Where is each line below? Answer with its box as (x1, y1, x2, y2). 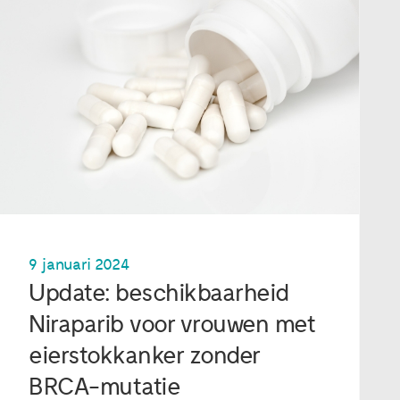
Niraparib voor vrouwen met (29, 309, 316, 339)
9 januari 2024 (29, 254, 129, 274)
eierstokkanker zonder (29, 340, 260, 371)
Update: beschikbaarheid (29, 278, 289, 308)
